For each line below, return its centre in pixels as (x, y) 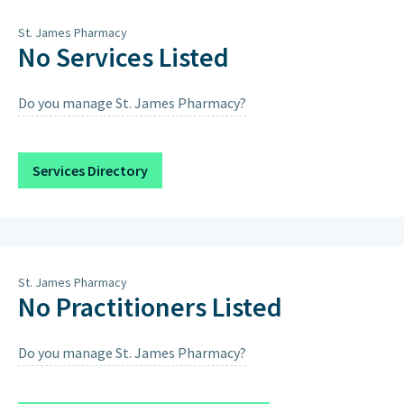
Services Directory (90, 170)
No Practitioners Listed (150, 307)
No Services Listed (124, 57)
